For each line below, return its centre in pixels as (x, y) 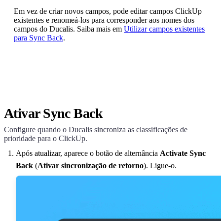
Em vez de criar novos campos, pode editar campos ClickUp (108, 11)
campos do (32, 29)
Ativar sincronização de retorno (91, 166)
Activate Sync (183, 153)
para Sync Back (38, 38)
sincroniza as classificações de (140, 130)
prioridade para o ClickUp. (46, 139)
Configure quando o (36, 130)
